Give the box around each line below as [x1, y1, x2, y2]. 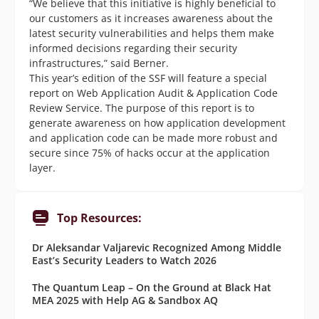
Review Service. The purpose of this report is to [29, 100, 254, 115]
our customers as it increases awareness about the [29, 11, 273, 25]
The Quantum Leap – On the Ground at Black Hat [32, 281, 271, 295]
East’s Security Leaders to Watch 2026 [32, 253, 216, 268]
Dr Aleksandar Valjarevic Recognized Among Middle [32, 241, 281, 255]
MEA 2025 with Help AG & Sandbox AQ [32, 293, 218, 308]
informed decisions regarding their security [29, 41, 237, 55]
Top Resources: [57, 209, 142, 226]
